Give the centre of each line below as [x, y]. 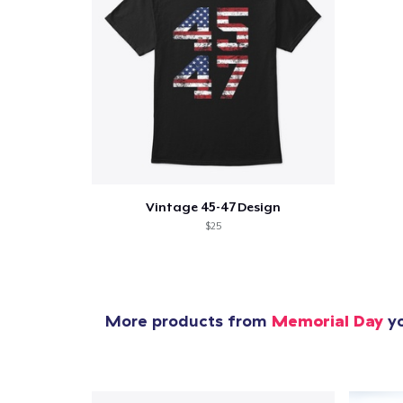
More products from [188, 320]
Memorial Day [327, 320]
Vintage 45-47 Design [213, 206]
